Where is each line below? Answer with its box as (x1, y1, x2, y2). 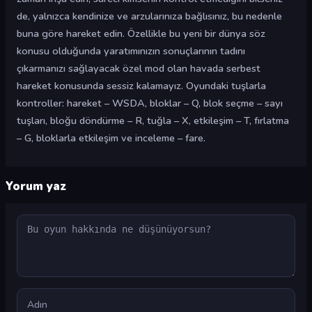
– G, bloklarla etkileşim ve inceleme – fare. (17, 131, 205, 145)
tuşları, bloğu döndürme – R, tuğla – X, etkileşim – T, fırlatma (17, 114, 289, 127)
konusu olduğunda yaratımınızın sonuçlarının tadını (17, 44, 245, 58)
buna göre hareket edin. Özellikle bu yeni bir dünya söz (17, 26, 265, 40)
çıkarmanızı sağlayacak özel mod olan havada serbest (17, 61, 260, 75)
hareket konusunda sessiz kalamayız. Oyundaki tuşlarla (17, 79, 266, 93)
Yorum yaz (6, 178, 66, 194)
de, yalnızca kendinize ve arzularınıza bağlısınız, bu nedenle (17, 9, 282, 23)
